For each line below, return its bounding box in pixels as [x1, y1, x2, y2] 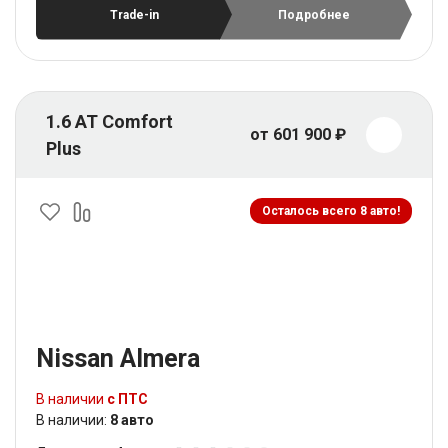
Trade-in [109, 7, 159, 22]
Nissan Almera [36, 343, 200, 373]
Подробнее [278, 7, 350, 22]
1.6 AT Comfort [46, 110, 173, 132]
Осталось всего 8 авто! [262, 203, 400, 218]
